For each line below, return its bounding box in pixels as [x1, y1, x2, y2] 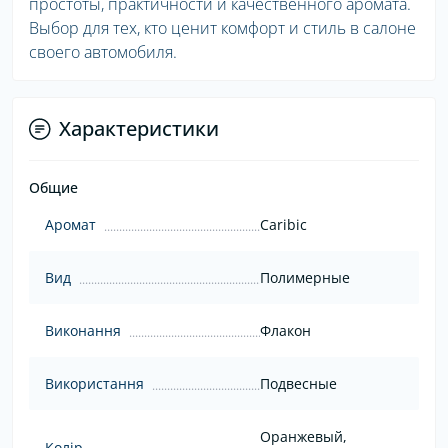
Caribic [259, 215, 307, 235]
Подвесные [259, 374, 337, 394]
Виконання [45, 321, 121, 341]
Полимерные [259, 268, 350, 288]
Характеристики [59, 115, 219, 143]
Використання [45, 374, 144, 394]
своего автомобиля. [29, 41, 177, 64]
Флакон [259, 321, 311, 341]
